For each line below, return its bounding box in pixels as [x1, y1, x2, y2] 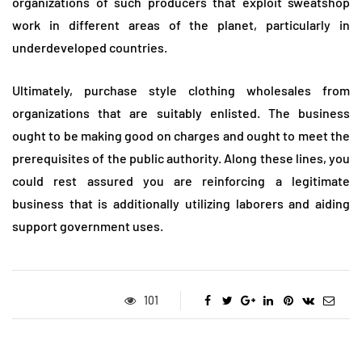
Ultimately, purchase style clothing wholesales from [12, 82, 350, 99]
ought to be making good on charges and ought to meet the [12, 128, 350, 144]
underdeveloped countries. [12, 40, 167, 56]
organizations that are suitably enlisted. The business [12, 105, 350, 121]
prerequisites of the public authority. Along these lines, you [12, 150, 350, 166]
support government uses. [12, 218, 163, 234]
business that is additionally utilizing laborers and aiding [12, 196, 350, 212]
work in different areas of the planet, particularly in [12, 17, 350, 33]
